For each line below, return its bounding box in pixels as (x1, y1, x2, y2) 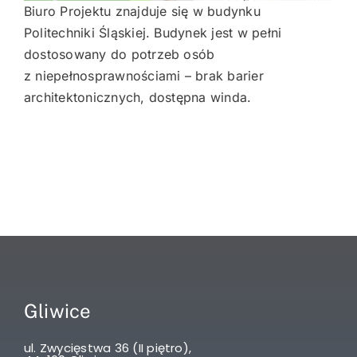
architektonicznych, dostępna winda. (23, 88, 252, 105)
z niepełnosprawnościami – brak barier (23, 67, 264, 84)
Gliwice (23, 299, 92, 322)
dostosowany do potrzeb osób (23, 45, 215, 62)
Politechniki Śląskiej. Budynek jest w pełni (23, 24, 282, 41)
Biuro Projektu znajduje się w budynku (23, 2, 261, 19)
